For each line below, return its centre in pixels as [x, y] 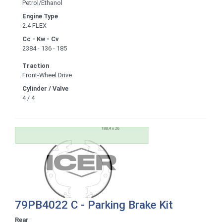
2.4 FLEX [34, 25]
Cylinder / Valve [45, 88]
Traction [36, 65]
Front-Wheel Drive [47, 75]
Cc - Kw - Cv [40, 39]
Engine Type [40, 16]
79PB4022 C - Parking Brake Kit [94, 204]
